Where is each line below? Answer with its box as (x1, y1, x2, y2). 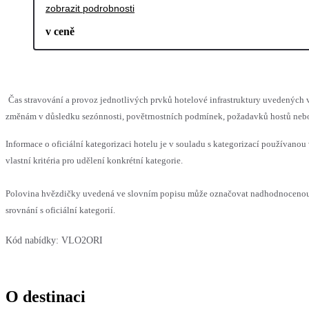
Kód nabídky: (6, 235, 59, 246)
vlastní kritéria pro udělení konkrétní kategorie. (6, 155, 183, 166)
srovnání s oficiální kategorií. (6, 205, 115, 216)
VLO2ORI (61, 235, 103, 246)
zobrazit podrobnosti (46, 3, 134, 14)
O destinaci (6, 288, 86, 306)
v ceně (46, 26, 74, 38)
